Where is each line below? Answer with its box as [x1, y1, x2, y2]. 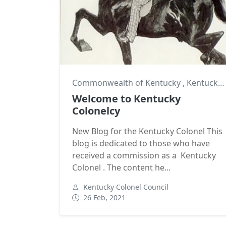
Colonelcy [72, 103, 120, 118]
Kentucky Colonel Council [83, 182, 168, 192]
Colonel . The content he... [72, 161, 171, 173]
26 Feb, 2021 [83, 192, 126, 202]
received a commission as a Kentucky [72, 149, 216, 161]
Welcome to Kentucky [72, 91, 181, 105]
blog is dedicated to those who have [72, 137, 210, 149]
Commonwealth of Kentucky [72, 77, 183, 88]
